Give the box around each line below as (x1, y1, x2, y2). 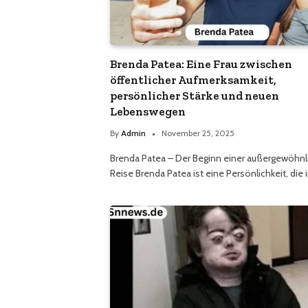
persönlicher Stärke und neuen (110, 88, 279, 102)
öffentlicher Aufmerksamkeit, (110, 72, 276, 87)
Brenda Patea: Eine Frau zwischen (110, 56, 292, 71)
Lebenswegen (110, 104, 186, 118)
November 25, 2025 (162, 127, 234, 138)
